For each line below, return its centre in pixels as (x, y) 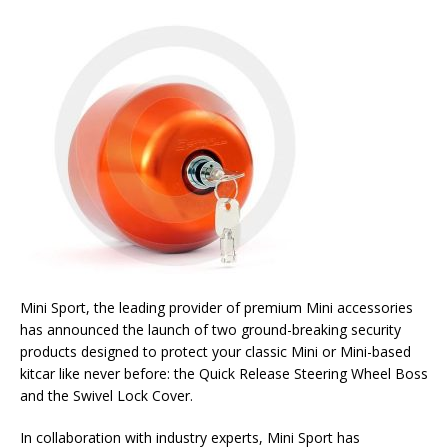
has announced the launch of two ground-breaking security (210, 329)
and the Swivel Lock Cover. (106, 395)
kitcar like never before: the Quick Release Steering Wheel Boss (224, 373)
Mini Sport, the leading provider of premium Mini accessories (216, 307)
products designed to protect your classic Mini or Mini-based (215, 351)
